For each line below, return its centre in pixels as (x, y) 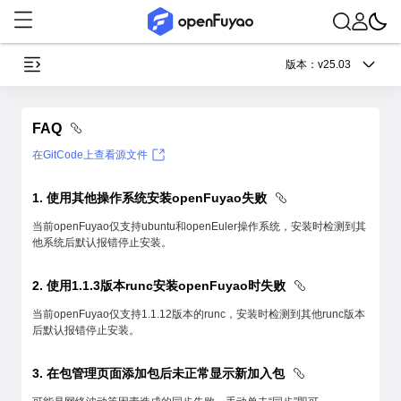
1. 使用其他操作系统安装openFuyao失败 (151, 198)
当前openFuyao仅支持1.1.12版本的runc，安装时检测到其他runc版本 (199, 314)
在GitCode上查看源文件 (90, 155)
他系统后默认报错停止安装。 (102, 243)
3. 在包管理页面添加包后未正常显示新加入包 (160, 373)
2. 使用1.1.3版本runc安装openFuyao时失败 (161, 286)
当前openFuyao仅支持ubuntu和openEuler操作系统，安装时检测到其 (199, 226)
